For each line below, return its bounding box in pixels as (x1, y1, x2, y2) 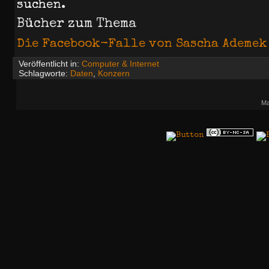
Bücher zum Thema (17, 17, 136, 31)
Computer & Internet (82, 59, 159, 69)
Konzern (98, 68, 130, 79)
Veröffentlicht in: (16, 59, 82, 69)
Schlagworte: (16, 68, 70, 79)
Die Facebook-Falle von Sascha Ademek (17, 37, 267, 50)
